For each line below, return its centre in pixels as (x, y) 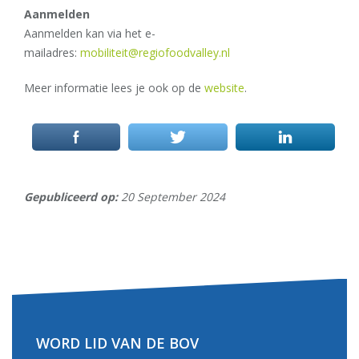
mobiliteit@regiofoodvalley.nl (155, 52)
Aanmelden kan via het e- (90, 33)
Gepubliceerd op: (71, 196)
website (224, 87)
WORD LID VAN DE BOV (117, 343)
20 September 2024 (171, 196)
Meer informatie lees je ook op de (114, 87)
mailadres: (52, 52)
